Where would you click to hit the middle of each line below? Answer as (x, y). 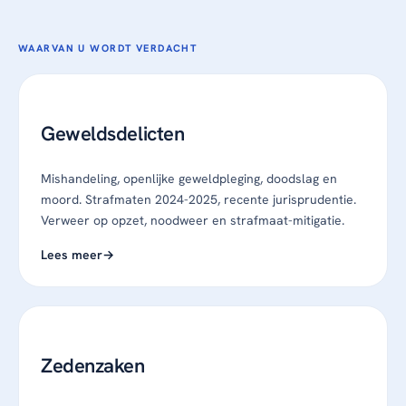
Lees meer (72, 255)
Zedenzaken (93, 366)
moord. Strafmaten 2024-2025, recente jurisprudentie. (198, 200)
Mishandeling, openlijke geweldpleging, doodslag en (189, 179)
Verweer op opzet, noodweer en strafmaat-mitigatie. (193, 221)
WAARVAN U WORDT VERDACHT (108, 48)
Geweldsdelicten (113, 134)
